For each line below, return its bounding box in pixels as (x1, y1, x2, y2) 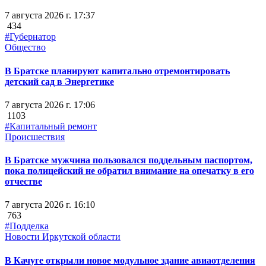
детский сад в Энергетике (5, 76, 114, 87)
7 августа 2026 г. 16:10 (5, 199, 95, 210)
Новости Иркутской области (5, 232, 121, 242)
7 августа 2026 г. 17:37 (5, 10, 95, 21)
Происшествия (5, 131, 65, 142)
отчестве (5, 176, 42, 187)
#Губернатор (5, 31, 56, 42)
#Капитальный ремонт (5, 121, 97, 131)
